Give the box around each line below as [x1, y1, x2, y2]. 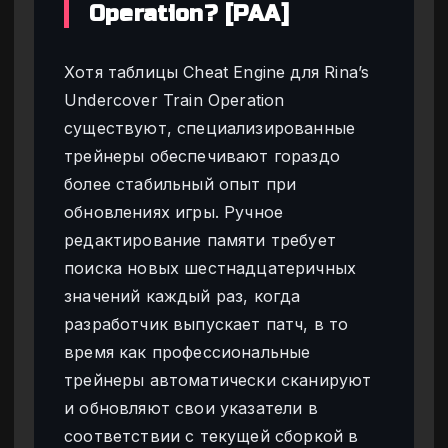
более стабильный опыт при [64, 174, 297, 195]
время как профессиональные [64, 342, 311, 363]
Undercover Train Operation [64, 90, 285, 111]
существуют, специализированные [64, 118, 356, 139]
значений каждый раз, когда [64, 286, 301, 307]
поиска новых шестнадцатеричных [64, 258, 357, 279]
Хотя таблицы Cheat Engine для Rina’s [64, 62, 370, 83]
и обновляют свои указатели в [64, 398, 318, 419]
